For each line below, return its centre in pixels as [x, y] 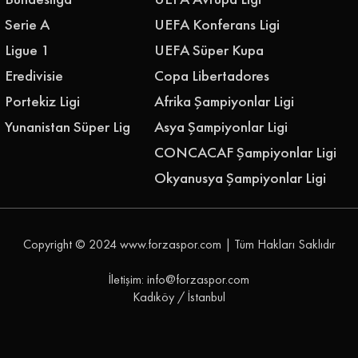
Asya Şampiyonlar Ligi [221, 126]
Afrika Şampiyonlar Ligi [224, 101]
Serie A [27, 24]
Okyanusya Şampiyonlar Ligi [240, 177]
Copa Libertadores [212, 75]
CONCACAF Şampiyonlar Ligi [245, 152]
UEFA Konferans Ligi [217, 24]
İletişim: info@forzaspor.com [179, 280]
